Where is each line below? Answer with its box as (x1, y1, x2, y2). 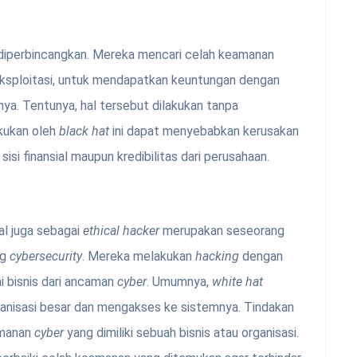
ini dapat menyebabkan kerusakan (112, 124, 299, 139)
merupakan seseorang (159, 223, 284, 239)
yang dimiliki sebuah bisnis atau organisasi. (64, 325, 299, 341)
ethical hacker (83, 223, 159, 239)
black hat (59, 124, 112, 139)
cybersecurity (10, 249, 82, 265)
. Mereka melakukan (82, 249, 195, 265)
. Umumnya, (147, 274, 212, 290)
